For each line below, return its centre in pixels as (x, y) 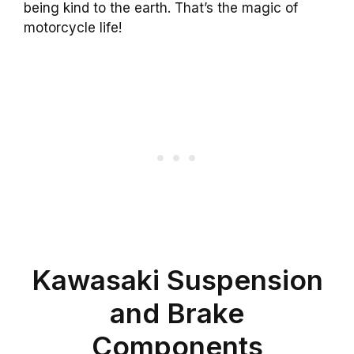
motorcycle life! (73, 27)
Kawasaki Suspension (177, 280)
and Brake (177, 313)
